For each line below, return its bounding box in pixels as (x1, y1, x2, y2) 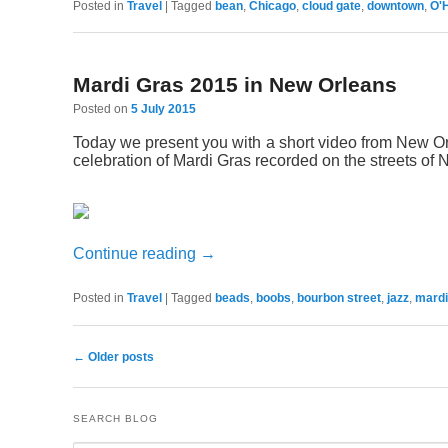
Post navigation (72, 356, 163, 372)
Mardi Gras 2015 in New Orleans (72, 73, 397, 97)
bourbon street (296, 290, 381, 305)
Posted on (72, 102, 131, 117)
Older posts (84, 349, 154, 364)
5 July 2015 (130, 102, 196, 117)
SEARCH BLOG (72, 413, 158, 425)
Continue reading (72, 244, 200, 262)
